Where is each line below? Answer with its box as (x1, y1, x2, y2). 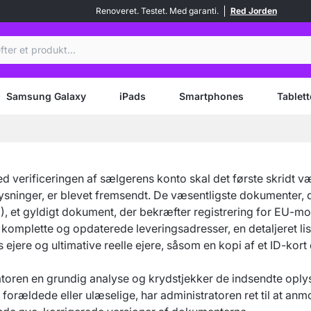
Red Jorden (230, 6, 277, 16)
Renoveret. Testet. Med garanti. (95, 6, 219, 16)
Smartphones (179, 90, 244, 102)
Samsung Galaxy (6, 90, 86, 102)
